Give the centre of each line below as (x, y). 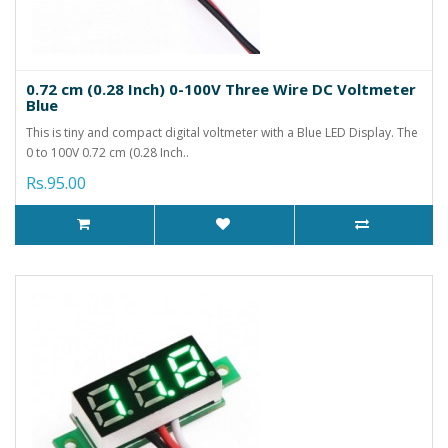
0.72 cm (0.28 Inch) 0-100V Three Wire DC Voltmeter (221, 88)
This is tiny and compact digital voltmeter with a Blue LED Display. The (222, 132)
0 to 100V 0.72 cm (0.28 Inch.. (107, 152)
